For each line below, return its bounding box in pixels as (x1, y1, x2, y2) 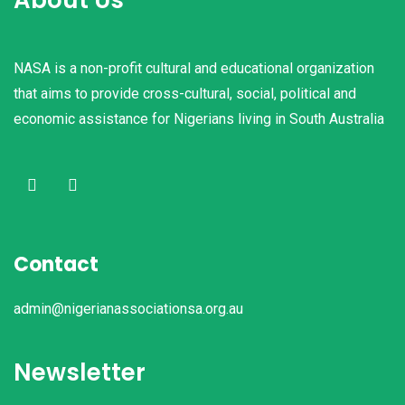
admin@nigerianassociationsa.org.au (14, 299, 243, 317)
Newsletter (14, 355, 146, 389)
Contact (14, 250, 99, 278)
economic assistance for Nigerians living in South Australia (14, 109, 384, 127)
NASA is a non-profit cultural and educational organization (14, 59, 374, 77)
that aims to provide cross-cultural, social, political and (14, 84, 356, 102)
